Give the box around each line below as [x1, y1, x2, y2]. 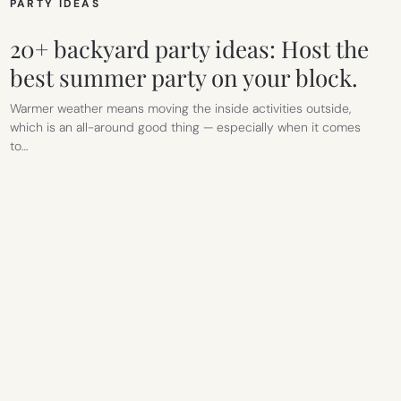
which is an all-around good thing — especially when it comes [9, 119, 361, 136]
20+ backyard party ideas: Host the [9, 33, 369, 65]
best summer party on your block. [9, 62, 358, 94]
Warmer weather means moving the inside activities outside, [9, 100, 351, 117]
